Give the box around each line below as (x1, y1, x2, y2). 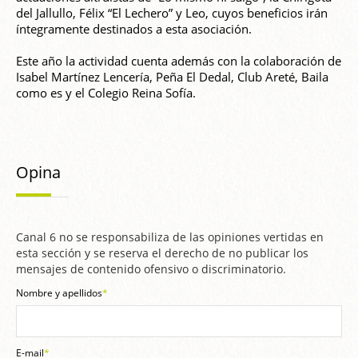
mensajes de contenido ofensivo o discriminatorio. (16, 261, 286, 277)
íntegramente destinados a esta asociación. (16, 21, 252, 38)
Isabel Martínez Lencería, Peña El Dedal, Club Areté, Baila (16, 69, 328, 86)
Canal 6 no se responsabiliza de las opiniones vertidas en (16, 229, 324, 245)
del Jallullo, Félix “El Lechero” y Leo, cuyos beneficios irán (16, 5, 328, 22)
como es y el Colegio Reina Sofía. (16, 85, 196, 101)
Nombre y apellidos (16, 286, 102, 300)
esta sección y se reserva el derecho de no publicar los (16, 245, 308, 261)
